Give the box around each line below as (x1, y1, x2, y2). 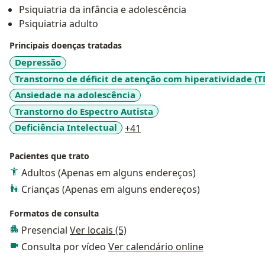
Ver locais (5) (70, 223, 127, 237)
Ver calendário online (108, 240, 203, 253)
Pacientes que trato (9, 150, 89, 161)
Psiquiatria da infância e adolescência (19, 3, 186, 17)
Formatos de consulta (9, 207, 99, 219)
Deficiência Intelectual (15, 121, 117, 134)
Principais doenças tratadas (9, 40, 122, 51)
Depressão (15, 56, 61, 69)
